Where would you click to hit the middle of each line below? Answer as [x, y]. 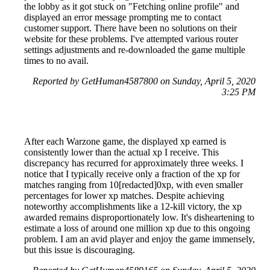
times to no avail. [56, 61]
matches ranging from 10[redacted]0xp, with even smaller [133, 185]
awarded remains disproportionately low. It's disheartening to [139, 217]
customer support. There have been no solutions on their [130, 28]
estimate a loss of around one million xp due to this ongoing [137, 228]
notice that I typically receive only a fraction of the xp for [132, 174]
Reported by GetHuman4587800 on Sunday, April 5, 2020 [144, 81]
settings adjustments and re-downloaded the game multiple [135, 50]
